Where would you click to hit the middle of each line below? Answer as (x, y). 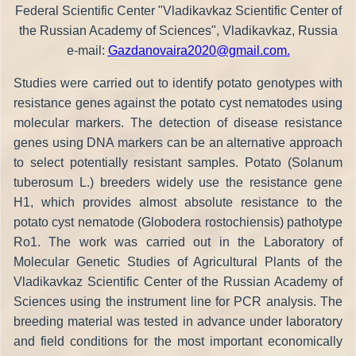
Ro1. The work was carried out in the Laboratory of (178, 242)
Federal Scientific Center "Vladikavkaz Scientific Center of (178, 10)
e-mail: (87, 50)
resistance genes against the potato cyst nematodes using (178, 103)
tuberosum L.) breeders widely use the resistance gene (178, 182)
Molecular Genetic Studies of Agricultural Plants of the (178, 261)
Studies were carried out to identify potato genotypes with (178, 83)
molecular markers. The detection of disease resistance (178, 122)
